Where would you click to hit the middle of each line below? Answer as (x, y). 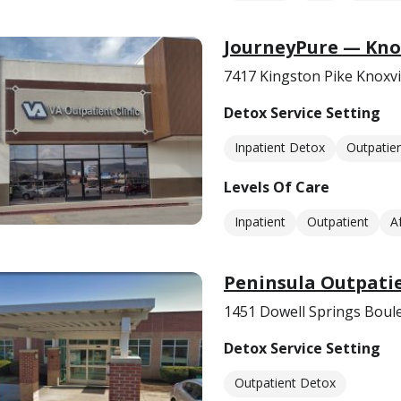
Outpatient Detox (285, 383)
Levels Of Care (277, 187)
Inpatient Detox (280, 147)
